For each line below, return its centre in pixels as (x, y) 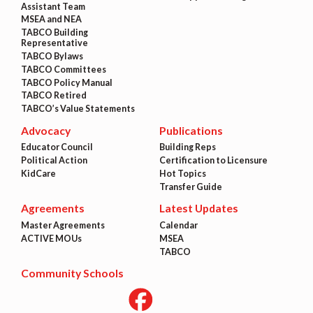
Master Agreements (63, 226)
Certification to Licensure (213, 161)
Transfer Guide (190, 187)
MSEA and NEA (51, 20)
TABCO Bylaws (52, 56)
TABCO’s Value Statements (78, 109)
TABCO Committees (63, 69)
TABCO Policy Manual (66, 82)
